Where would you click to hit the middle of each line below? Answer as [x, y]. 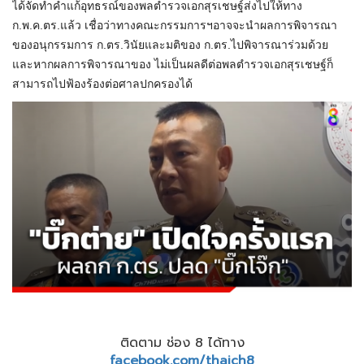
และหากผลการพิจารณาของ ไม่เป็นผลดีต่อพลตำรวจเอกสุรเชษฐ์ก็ [173, 65]
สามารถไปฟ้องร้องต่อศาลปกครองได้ [102, 84]
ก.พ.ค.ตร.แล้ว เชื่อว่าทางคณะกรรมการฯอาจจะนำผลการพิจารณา [175, 26]
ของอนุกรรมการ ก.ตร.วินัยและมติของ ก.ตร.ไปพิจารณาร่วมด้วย [170, 45]
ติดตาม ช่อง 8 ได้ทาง [182, 343]
